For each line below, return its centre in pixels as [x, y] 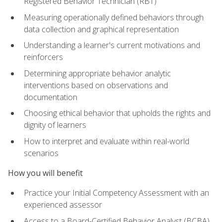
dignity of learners [55, 125]
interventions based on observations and [96, 85]
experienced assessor [63, 205]
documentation [51, 97]
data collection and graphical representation [101, 29]
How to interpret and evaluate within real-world [107, 141]
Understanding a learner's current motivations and [112, 45]
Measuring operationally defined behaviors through [114, 17]
